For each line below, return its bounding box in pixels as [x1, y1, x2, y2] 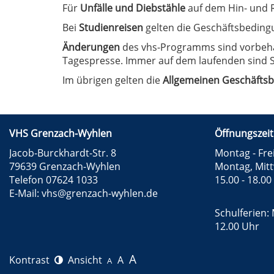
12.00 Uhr [215, 220, 259, 234]
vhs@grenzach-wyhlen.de [42, 187, 158, 201]
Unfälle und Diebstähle [80, 1, 185, 15]
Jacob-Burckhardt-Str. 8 [9, 146, 116, 160]
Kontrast [9, 253, 54, 267]
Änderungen [62, 40, 120, 54]
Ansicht [68, 253, 107, 267]
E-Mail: [9, 187, 42, 201]
